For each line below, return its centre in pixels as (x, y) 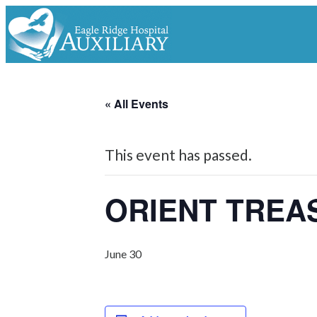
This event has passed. (178, 155)
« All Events (137, 104)
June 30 (123, 254)
